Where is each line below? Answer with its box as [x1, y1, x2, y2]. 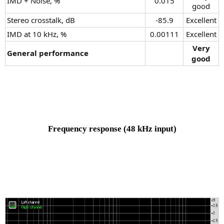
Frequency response [47, 124, 123, 134]
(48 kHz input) [123, 124, 176, 134]
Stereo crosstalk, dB [7, 14, 75, 25]
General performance [7, 47, 88, 58]
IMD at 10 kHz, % [7, 28, 66, 39]
